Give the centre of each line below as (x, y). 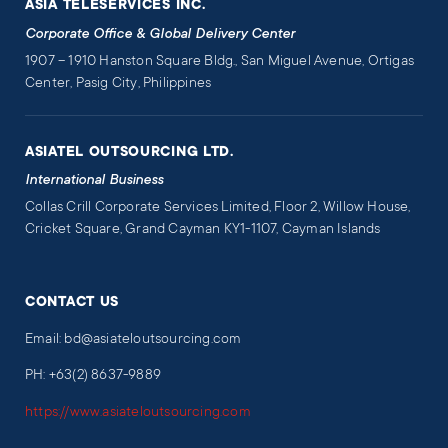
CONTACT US (72, 302)
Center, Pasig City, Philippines (118, 84)
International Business (94, 180)
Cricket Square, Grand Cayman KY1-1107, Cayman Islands (203, 230)
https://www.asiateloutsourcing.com (138, 412)
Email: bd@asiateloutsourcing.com (133, 340)
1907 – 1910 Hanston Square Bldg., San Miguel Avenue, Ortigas (220, 62)
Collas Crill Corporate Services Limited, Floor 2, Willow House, (218, 208)
